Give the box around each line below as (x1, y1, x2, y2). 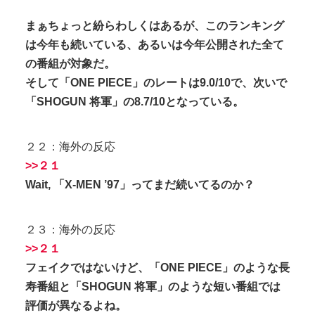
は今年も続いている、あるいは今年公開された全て (25, 38, 284, 51)
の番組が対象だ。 (25, 57, 115, 70)
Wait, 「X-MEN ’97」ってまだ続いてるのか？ (25, 178, 255, 191)
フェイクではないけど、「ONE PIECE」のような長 (25, 261, 290, 274)
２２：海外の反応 (25, 140, 115, 153)
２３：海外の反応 (25, 223, 115, 236)
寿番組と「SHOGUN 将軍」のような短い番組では (25, 280, 281, 292)
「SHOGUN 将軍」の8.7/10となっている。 (25, 95, 244, 108)
